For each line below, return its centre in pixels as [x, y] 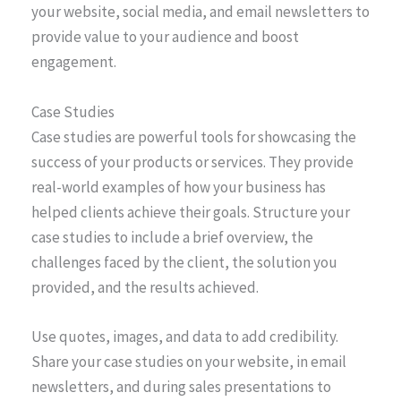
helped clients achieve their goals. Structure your [191, 212]
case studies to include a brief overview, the [172, 237]
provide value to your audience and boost [165, 37]
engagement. [74, 62]
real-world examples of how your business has [179, 187]
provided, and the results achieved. [145, 287]
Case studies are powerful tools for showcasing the [194, 137]
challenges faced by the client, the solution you [184, 262]
